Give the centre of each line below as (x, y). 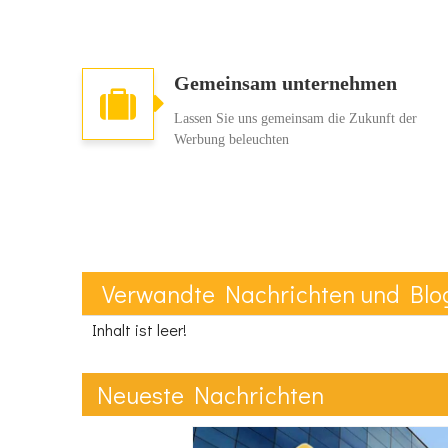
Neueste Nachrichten (210, 394)
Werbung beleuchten (231, 139)
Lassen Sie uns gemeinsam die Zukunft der (295, 118)
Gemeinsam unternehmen (285, 83)
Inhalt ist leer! (139, 329)
